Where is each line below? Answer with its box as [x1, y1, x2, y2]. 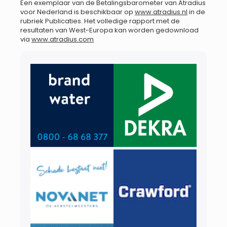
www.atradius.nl [135, 7, 187, 17]
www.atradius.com [31, 34, 94, 45]
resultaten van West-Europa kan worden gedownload [20, 25, 199, 35]
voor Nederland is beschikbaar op [20, 7, 135, 17]
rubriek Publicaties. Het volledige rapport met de [20, 16, 180, 26]
